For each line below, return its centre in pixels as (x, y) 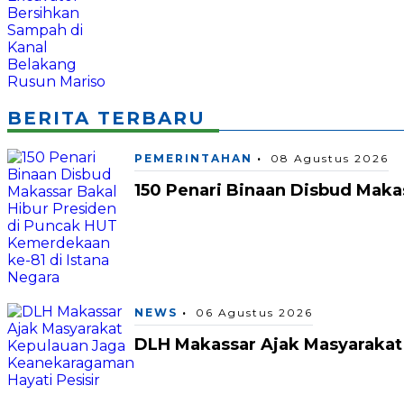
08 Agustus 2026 (330, 159)
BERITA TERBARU (106, 119)
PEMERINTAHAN (193, 159)
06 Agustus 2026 (254, 313)
